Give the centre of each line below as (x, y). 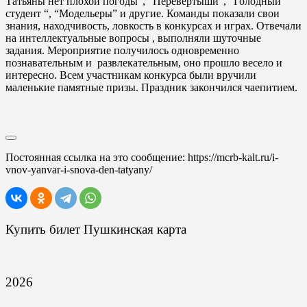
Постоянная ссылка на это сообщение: (97, 157)
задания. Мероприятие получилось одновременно (122, 50)
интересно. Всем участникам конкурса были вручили (131, 75)
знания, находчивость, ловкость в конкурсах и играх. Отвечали (153, 26)
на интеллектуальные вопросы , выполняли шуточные (133, 38)
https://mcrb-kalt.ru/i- (233, 157)
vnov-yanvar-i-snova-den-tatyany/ (79, 170)
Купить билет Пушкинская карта (96, 229)
